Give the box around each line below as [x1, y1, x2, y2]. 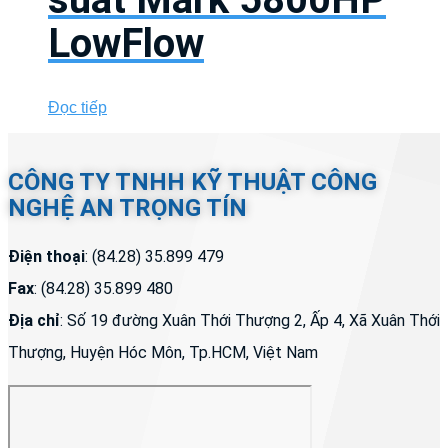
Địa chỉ [8, 310, 60, 330]
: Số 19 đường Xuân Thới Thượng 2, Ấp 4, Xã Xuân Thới [60, 310, 440, 330]
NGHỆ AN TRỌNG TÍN [8, 193, 247, 222]
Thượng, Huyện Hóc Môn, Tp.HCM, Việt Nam [8, 342, 318, 362]
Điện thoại [8, 246, 85, 266]
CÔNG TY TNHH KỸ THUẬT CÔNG [8, 167, 377, 196]
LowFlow [48, 19, 204, 67]
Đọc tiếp [48, 99, 107, 117]
